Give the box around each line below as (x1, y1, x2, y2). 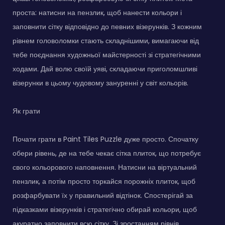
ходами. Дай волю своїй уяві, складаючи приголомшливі (13, 63, 197, 74)
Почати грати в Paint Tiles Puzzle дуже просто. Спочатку (13, 134, 198, 144)
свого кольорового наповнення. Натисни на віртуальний (13, 162, 197, 172)
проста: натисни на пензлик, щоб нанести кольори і (13, 7, 182, 18)
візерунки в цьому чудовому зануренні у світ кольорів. (13, 77, 188, 88)
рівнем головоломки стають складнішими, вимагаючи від (13, 35, 199, 46)
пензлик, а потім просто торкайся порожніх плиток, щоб (13, 176, 195, 186)
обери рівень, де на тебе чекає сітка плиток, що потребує (13, 148, 201, 158)
